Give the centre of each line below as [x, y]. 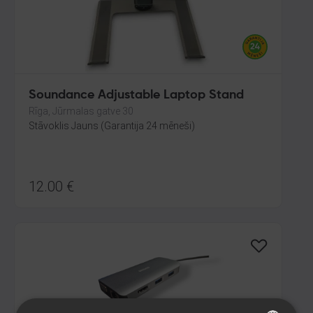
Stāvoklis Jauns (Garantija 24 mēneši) [112, 126]
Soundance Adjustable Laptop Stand [136, 95]
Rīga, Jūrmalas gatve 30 [81, 111]
